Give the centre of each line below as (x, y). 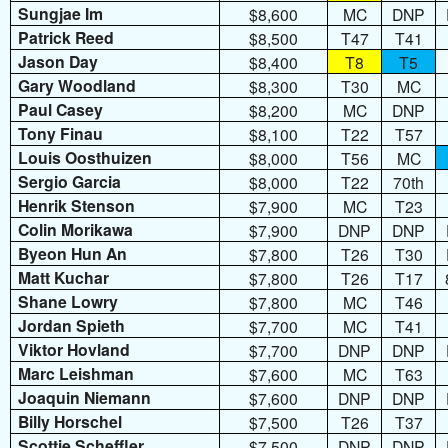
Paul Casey (61, 110)
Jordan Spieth (72, 326)
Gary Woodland (77, 86)
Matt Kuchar (64, 278)
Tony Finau (61, 134)
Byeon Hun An (73, 254)
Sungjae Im (61, 14)
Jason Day (58, 62)
